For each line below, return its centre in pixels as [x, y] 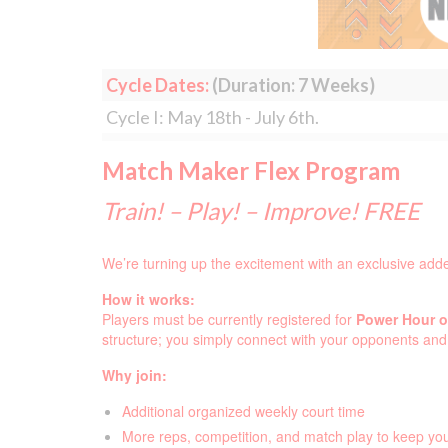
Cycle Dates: [157, 84]
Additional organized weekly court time [243, 411]
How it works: [148, 299]
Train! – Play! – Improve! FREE [261, 210]
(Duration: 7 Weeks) [292, 84]
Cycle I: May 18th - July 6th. [212, 116]
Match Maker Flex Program [251, 170]
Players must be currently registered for [229, 319]
